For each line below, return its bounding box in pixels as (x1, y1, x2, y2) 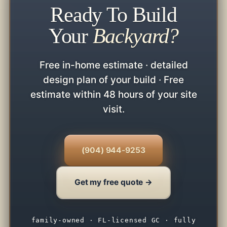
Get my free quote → (74, 177, 153, 187)
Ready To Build (50, 3, 177, 26)
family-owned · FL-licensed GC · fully (31, 216, 196, 224)
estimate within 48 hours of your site (30, 88, 197, 100)
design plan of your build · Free (43, 73, 184, 86)
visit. (102, 103, 125, 115)
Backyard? (92, 24, 179, 48)
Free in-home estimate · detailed (39, 59, 188, 71)
